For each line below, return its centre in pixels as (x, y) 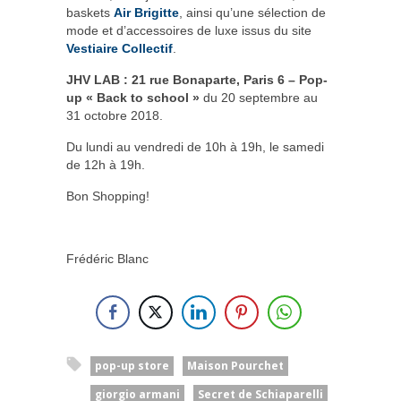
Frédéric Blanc (107, 259)
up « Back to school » (135, 98)
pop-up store (132, 366)
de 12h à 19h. (106, 165)
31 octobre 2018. (115, 116)
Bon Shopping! (108, 196)
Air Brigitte (146, 13)
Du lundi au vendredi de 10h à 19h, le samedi (195, 147)
